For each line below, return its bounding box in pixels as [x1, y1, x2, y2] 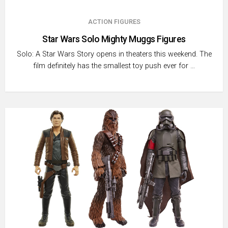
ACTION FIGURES [88, 18, 140, 26]
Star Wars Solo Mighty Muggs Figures [42, 34, 186, 44]
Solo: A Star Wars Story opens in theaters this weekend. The [16, 50, 212, 59]
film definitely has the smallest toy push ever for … [33, 62, 195, 71]
